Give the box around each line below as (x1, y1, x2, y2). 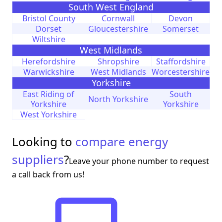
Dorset (36, 23, 61, 35)
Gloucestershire (88, 23, 148, 35)
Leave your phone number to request (69, 156, 209, 167)
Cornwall (102, 13, 135, 24)
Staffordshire (156, 56, 206, 67)
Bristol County (22, 13, 75, 24)
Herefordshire (22, 56, 75, 67)
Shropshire (97, 56, 139, 67)
